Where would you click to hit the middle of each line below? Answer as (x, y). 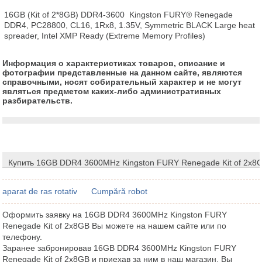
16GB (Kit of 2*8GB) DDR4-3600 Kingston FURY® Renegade (119, 14)
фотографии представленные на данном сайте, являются (123, 72)
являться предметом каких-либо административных (112, 91)
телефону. (23, 237)
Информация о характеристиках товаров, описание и (114, 63)
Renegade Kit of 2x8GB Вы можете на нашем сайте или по (115, 225)
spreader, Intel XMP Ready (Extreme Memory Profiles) (105, 35)
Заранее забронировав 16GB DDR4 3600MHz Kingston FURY (120, 248)
